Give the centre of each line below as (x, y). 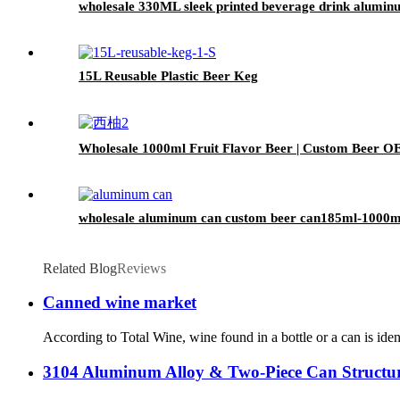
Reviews (142, 268)
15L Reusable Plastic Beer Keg (168, 75)
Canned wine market (120, 303)
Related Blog (80, 268)
